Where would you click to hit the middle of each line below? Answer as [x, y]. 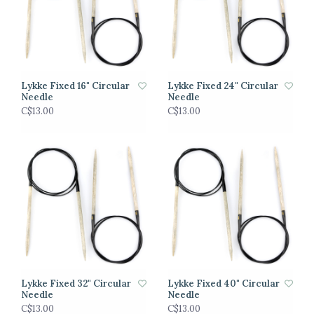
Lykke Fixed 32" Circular [76, 284]
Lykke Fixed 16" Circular [75, 86]
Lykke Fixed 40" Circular [224, 284]
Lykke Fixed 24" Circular [223, 86]
